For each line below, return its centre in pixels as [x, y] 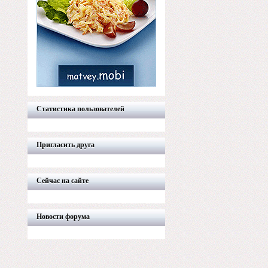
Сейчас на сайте [63, 181]
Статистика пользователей [80, 109]
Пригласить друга [66, 145]
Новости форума [63, 217]
